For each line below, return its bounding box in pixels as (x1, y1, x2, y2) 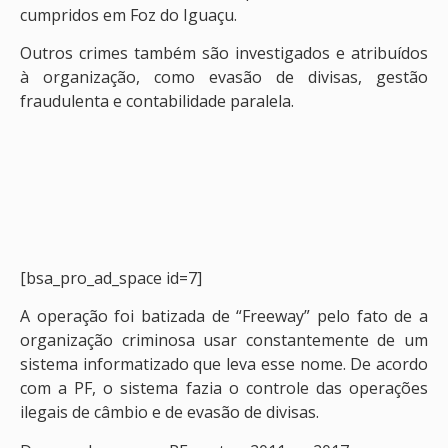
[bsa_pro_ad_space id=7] (20, 267, 202, 289)
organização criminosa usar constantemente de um (20, 329, 428, 352)
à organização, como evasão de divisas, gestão (20, 66, 428, 89)
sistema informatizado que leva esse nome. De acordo (20, 353, 428, 376)
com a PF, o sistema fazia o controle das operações (20, 377, 428, 400)
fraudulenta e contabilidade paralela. (20, 90, 294, 113)
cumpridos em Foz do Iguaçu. (20, 3, 237, 26)
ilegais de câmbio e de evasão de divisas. (20, 401, 319, 424)
